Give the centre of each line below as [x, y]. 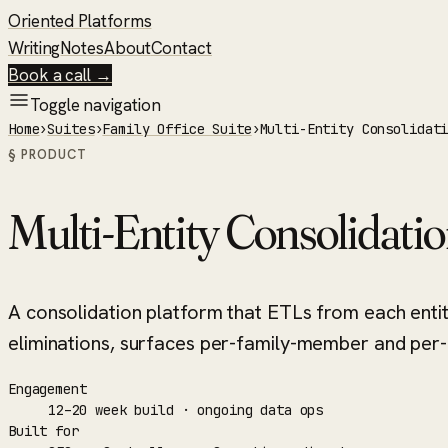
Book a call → [60, 75]
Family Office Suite [177, 129]
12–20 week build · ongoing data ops [186, 409]
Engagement [47, 388]
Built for [43, 430]
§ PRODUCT [48, 154]
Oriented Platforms [80, 21]
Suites [71, 129]
